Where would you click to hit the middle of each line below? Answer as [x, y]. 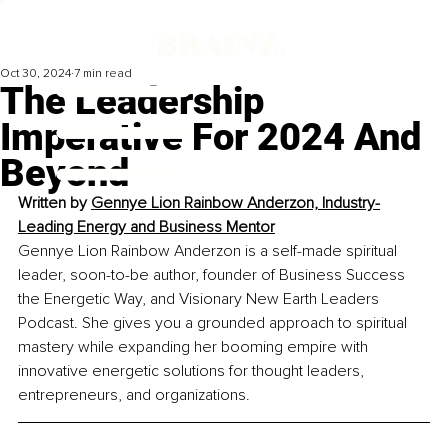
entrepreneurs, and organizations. [134, 395]
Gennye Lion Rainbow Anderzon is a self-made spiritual [209, 251]
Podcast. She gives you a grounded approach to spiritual [214, 323]
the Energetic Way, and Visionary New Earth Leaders [200, 299]
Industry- [351, 203]
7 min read [103, 74]
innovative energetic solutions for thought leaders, [193, 371]
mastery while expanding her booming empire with [195, 347]
